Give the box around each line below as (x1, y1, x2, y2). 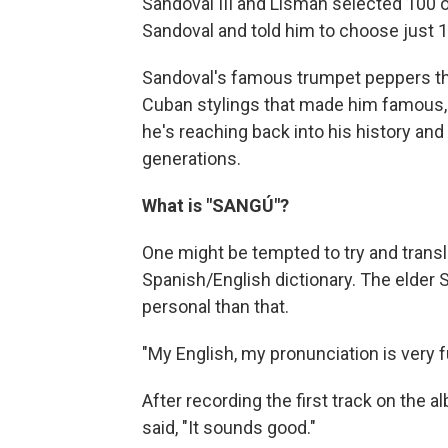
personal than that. (142, 296, 289, 318)
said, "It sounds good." (142, 417, 316, 439)
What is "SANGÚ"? (142, 195, 289, 217)
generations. (142, 148, 241, 170)
